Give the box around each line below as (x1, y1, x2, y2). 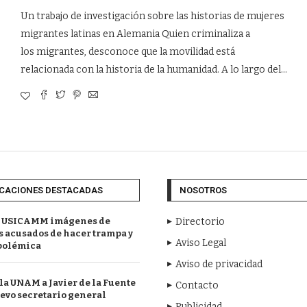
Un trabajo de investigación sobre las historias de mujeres (20, 10, 284, 22)
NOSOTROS (180, 184, 227, 195)
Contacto (175, 279, 219, 291)
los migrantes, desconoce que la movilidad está (20, 45, 235, 58)
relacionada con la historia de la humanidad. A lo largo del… (20, 63, 287, 75)
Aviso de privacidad (175, 258, 262, 270)
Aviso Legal (175, 236, 226, 249)
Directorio (175, 215, 225, 228)
